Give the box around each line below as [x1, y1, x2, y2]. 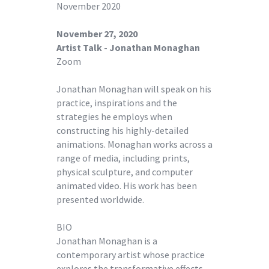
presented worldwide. [56, 193, 144, 205]
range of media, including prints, [56, 151, 190, 164]
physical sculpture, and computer [56, 165, 193, 178]
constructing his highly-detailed [56, 124, 189, 136]
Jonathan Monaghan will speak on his [56, 82, 211, 95]
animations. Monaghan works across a [56, 138, 213, 150]
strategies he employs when [56, 110, 172, 122]
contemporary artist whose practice [56, 248, 205, 261]
